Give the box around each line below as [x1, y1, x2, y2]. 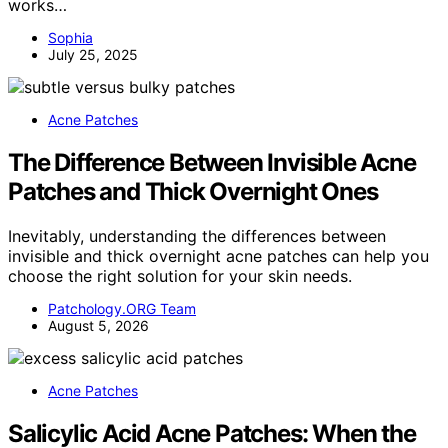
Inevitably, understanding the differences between [8, 225, 386, 246]
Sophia [48, 29, 93, 47]
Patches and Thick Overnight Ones [8, 177, 378, 207]
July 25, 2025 [48, 46, 138, 64]
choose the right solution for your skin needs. [8, 265, 352, 286]
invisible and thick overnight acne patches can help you [8, 245, 429, 266]
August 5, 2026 [48, 316, 149, 334]
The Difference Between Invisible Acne [8, 148, 416, 178]
